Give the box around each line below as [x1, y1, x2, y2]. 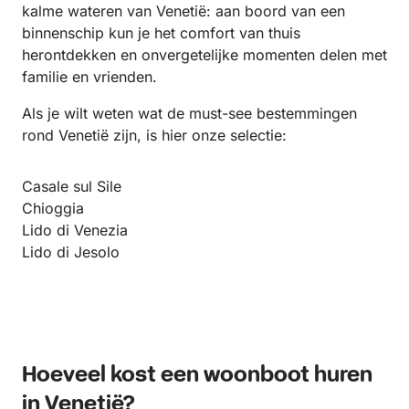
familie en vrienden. [22, 68, 157, 86]
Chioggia [22, 199, 84, 217]
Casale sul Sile [22, 177, 121, 195]
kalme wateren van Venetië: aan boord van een [22, 2, 345, 20]
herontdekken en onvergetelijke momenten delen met [22, 46, 387, 64]
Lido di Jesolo [22, 243, 120, 261]
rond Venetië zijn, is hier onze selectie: [22, 126, 287, 144]
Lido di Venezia [22, 221, 128, 239]
